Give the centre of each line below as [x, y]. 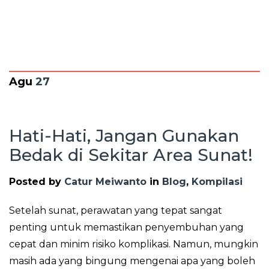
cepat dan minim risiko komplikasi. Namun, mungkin [134, 244]
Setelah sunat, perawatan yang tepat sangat [116, 210]
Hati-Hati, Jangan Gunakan [124, 136]
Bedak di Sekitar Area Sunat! [131, 155]
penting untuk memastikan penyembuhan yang [126, 227]
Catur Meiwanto [105, 182]
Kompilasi [217, 182]
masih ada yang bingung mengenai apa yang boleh [132, 261]
